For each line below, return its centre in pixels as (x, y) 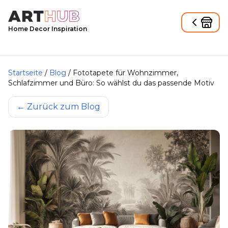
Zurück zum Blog (64, 107)
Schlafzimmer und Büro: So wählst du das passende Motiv (111, 83)
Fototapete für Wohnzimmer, (125, 73)
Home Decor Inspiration (48, 29)
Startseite (25, 73)
